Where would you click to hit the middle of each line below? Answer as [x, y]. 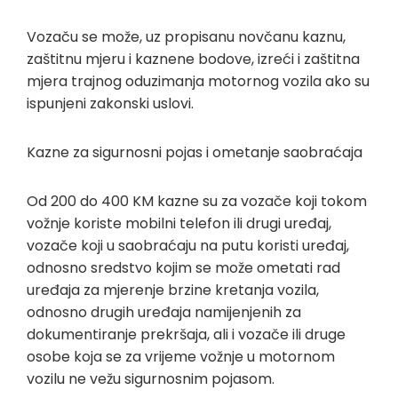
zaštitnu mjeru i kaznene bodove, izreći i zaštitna [193, 59]
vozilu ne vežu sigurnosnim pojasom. [151, 378]
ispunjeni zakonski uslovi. [110, 103]
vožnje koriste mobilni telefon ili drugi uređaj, [179, 223]
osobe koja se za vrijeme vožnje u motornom [181, 356]
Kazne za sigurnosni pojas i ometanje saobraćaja [195, 152]
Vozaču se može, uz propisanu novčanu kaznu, [186, 36]
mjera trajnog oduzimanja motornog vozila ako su [198, 81]
